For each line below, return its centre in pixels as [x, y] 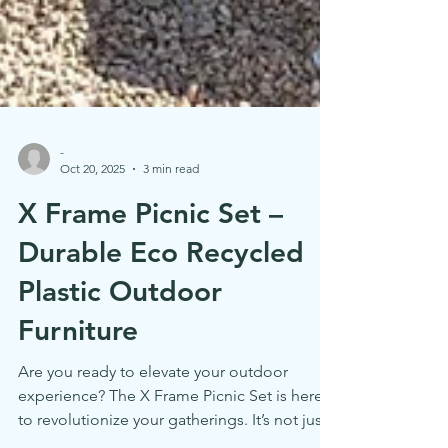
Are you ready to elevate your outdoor [153, 422]
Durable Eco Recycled [161, 302]
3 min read [171, 219]
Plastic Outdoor [120, 341]
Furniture [78, 380]
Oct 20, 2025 [92, 219]
